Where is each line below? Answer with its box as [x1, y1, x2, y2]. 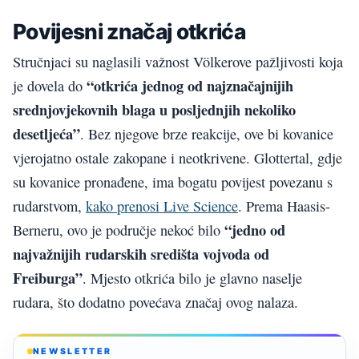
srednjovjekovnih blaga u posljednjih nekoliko [13, 98, 296, 120]
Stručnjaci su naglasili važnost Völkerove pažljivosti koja [13, 51, 343, 71]
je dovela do [13, 75, 87, 95]
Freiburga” [13, 266, 83, 288]
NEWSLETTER [33, 345, 112, 357]
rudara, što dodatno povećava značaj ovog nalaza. [13, 292, 298, 312]
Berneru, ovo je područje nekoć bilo [13, 220, 224, 240]
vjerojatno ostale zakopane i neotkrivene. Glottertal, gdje [13, 147, 342, 167]
